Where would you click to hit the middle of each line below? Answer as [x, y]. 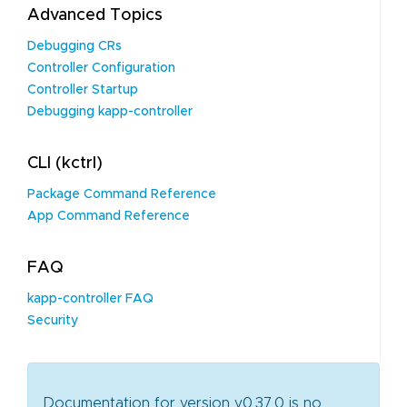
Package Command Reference [122, 194]
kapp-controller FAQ [90, 299]
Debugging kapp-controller [110, 112]
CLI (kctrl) [65, 164]
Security [53, 321]
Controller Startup [83, 90]
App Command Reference [109, 216]
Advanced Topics [95, 15]
